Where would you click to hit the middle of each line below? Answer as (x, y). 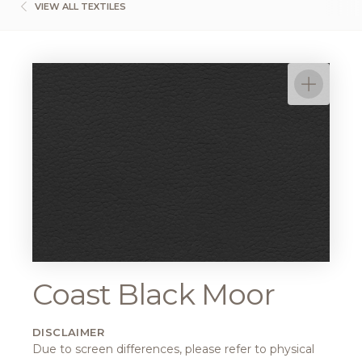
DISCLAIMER (68, 332)
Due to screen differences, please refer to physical (173, 349)
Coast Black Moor (154, 294)
